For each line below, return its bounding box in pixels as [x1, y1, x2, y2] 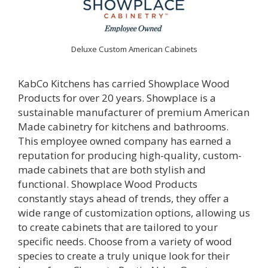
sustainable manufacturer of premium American [18, 105, 249, 120]
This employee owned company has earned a [18, 134, 232, 148]
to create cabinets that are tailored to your [18, 220, 218, 234]
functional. [18, 177, 71, 191]
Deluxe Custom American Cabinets [71, 44, 197, 55]
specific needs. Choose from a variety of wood [18, 234, 232, 249]
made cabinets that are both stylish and [18, 163, 206, 177]
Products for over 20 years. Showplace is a [18, 91, 216, 105]
